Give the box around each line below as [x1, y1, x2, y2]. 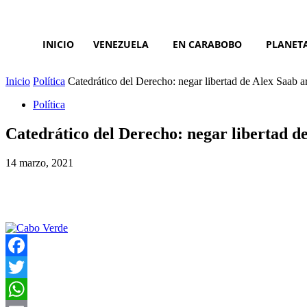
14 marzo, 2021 [5, 156, 73, 169]
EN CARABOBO [173, 38, 242, 51]
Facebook [5, 260, 48, 273]
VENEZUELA [93, 38, 149, 51]
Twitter [5, 282, 36, 295]
